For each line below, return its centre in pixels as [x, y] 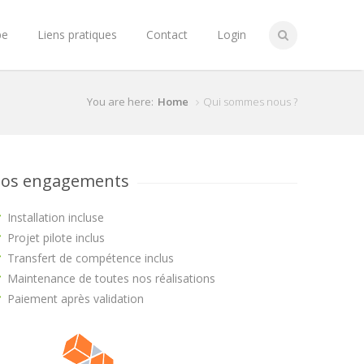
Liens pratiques [77, 35]
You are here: [120, 102]
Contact [167, 35]
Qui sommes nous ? [250, 102]
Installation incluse [56, 217]
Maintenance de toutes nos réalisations [111, 278]
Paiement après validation [76, 299]
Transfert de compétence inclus [91, 258]
